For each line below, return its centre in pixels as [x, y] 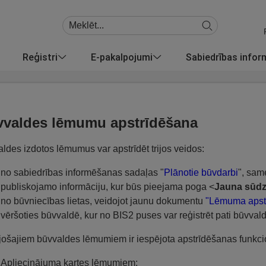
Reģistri [40, 57]
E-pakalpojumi [122, 57]
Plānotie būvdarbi [201, 172]
